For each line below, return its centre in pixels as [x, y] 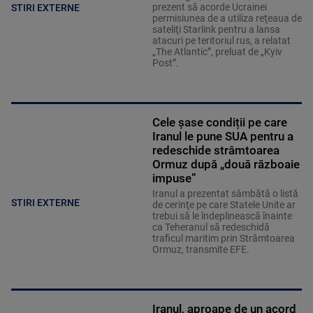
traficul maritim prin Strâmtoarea [223, 238]
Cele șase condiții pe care [219, 122]
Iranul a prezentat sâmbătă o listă [225, 193]
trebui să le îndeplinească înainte [222, 216]
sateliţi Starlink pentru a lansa [216, 29]
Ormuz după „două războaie [226, 164]
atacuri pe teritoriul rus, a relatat [221, 40]
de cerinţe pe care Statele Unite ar [224, 204]
